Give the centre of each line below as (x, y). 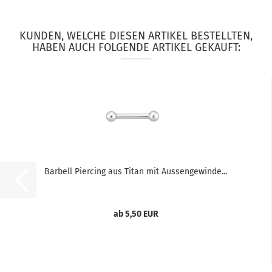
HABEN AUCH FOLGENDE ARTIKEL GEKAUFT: (136, 47)
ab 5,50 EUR (136, 214)
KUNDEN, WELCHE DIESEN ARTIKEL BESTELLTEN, (136, 36)
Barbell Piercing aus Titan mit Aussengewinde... (136, 172)
